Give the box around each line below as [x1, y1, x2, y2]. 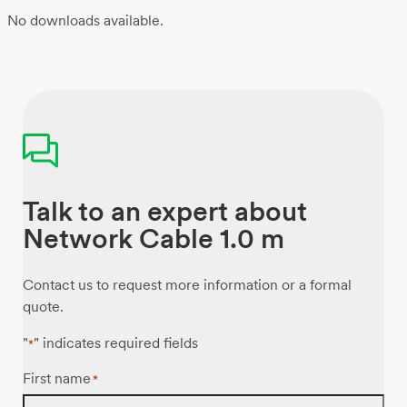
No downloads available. [7, 12, 164, 30]
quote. [23, 298, 65, 316]
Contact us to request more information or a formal [23, 276, 352, 294]
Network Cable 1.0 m [23, 222, 285, 255]
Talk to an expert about [23, 194, 308, 228]
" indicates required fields [34, 334, 199, 352]
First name [23, 369, 92, 387]
